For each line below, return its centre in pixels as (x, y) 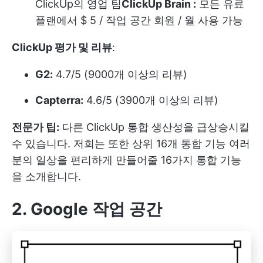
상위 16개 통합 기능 (179, 143)
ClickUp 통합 (117, 127)
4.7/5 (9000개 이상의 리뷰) (120, 74)
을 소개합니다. (46, 176)
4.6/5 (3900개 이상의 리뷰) (151, 100)
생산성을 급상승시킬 (199, 127)
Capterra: (59, 100)
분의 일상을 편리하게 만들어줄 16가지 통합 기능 (127, 160)
